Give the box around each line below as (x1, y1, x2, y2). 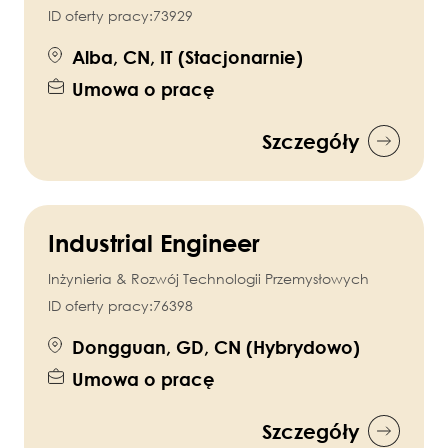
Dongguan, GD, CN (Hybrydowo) (72, 336, 360, 359)
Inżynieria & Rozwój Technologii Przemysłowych (48, 270, 369, 288)
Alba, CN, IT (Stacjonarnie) (72, 46, 303, 69)
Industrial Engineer (48, 228, 260, 258)
